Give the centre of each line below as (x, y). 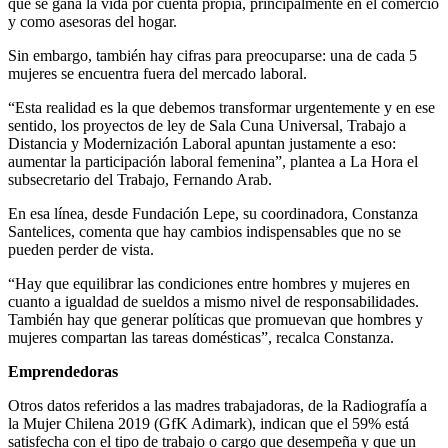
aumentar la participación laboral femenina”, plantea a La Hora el (213, 162)
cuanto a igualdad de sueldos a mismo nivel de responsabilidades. (213, 302)
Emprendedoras (63, 372)
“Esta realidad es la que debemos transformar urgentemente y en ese (221, 108)
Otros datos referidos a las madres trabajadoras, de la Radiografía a (217, 406)
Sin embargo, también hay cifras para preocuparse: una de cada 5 (212, 56)
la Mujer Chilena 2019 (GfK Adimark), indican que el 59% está (208, 424)
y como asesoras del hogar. (92, 22)
